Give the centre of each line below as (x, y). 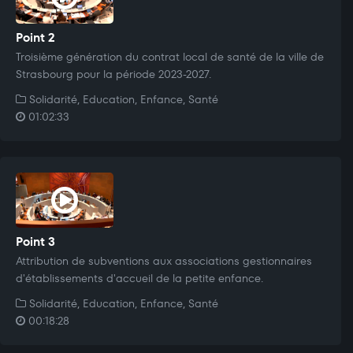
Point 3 (35, 241)
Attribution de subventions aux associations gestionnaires (164, 260)
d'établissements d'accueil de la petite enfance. (139, 278)
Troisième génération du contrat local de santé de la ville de (170, 56)
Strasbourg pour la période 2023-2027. (113, 74)
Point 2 (35, 37)
